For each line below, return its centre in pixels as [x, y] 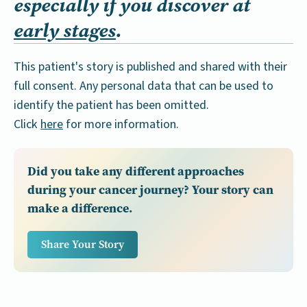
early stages [65, 30]
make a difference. [80, 208]
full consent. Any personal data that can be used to [144, 86]
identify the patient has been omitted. [111, 106]
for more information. [121, 125]
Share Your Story [83, 245]
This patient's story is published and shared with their [150, 67]
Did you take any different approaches [136, 171]
